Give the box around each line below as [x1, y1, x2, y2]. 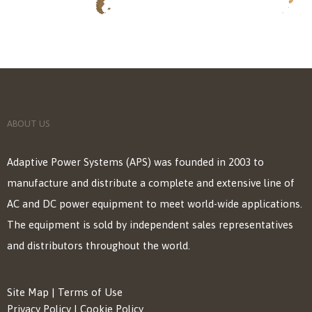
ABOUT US [7, 118, 49, 130]
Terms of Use [58, 286, 123, 299]
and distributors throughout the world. [7, 240, 190, 252]
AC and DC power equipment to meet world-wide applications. [7, 198, 302, 210]
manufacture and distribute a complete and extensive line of [7, 177, 295, 189]
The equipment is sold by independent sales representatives [7, 219, 293, 231]
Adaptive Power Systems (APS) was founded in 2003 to [7, 156, 264, 169]
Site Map [7, 286, 49, 299]
